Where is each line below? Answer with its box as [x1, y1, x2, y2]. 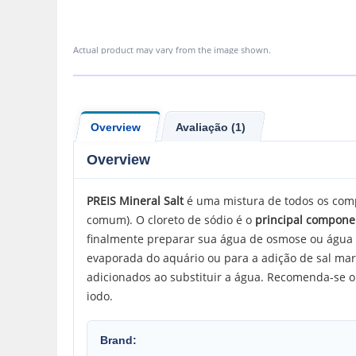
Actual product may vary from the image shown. [73, 44, 271, 56]
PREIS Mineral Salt [87, 193, 184, 208]
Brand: [100, 334, 137, 346]
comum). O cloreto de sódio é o [87, 212, 255, 227]
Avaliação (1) [176, 120, 246, 133]
